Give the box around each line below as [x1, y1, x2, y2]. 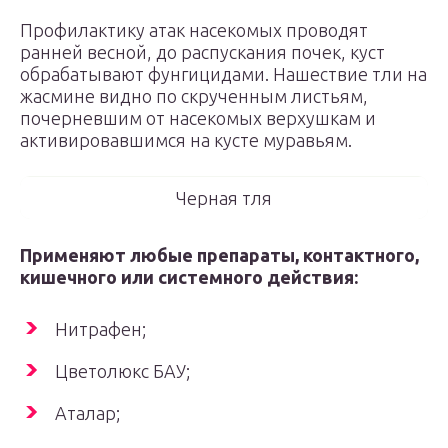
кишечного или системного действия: [20, 267, 358, 287]
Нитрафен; [55, 319, 146, 339]
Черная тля [176, 188, 272, 208]
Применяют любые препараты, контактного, [20, 245, 419, 265]
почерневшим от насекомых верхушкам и [20, 108, 376, 128]
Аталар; [55, 403, 120, 423]
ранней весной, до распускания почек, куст [20, 42, 385, 62]
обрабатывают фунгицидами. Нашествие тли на [20, 64, 427, 84]
